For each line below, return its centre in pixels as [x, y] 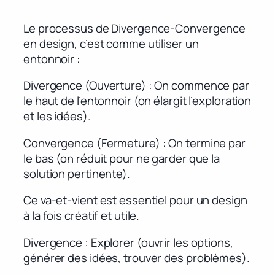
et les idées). [57, 116]
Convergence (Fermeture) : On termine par [134, 143]
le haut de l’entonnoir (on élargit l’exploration [137, 101]
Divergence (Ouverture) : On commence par [136, 86]
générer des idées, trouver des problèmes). [137, 258]
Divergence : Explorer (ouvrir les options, [128, 242]
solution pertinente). [77, 173]
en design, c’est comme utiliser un [111, 43]
